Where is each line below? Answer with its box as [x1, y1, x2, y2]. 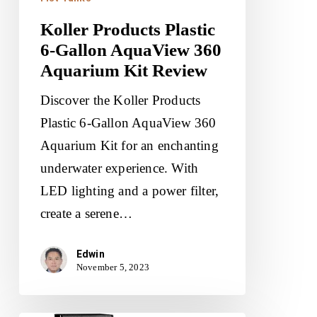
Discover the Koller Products [40, 93, 201, 108]
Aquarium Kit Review [40, 61, 207, 81]
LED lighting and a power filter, [40, 183, 219, 199]
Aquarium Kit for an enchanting [40, 138, 219, 154]
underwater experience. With [40, 161, 199, 176]
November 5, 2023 [76, 262, 150, 273]
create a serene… [40, 206, 133, 221]
